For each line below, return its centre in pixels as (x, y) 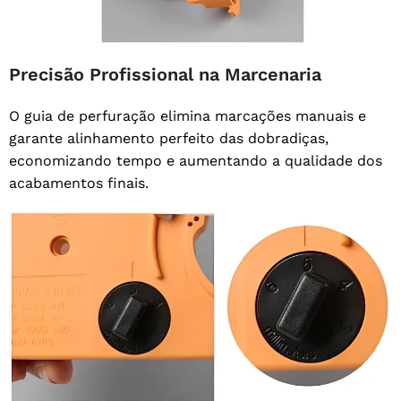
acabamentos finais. (79, 183)
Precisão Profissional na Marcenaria (165, 75)
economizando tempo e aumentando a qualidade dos (196, 161)
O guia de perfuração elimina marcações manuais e (188, 116)
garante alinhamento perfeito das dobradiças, (169, 139)
